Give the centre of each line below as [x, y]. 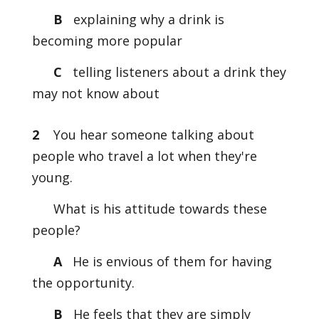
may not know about [95, 93]
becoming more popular [107, 41]
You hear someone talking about [153, 135]
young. [52, 177]
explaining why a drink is [147, 19]
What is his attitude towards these [160, 209]
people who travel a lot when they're [144, 156]
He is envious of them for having [170, 261]
